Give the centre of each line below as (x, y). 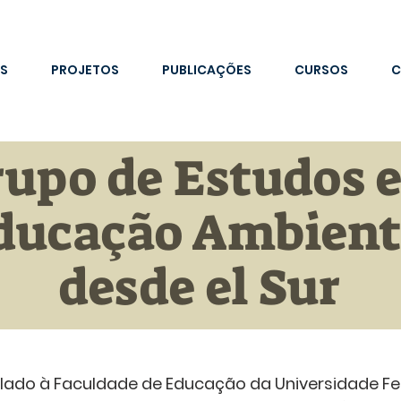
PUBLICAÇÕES (207, 70)
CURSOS (321, 70)
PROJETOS (85, 70)
